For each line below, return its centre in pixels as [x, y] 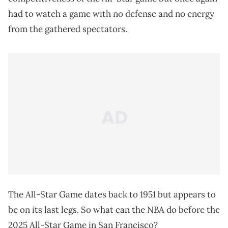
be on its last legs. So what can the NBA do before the [114, 210]
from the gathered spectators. [68, 29]
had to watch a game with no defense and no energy [111, 14]
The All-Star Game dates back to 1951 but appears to [112, 195]
